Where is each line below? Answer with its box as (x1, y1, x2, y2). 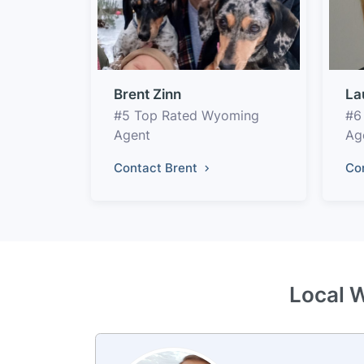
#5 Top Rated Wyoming (114, 106, 259, 123)
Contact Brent (114, 159, 201, 175)
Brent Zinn (114, 85, 181, 102)
